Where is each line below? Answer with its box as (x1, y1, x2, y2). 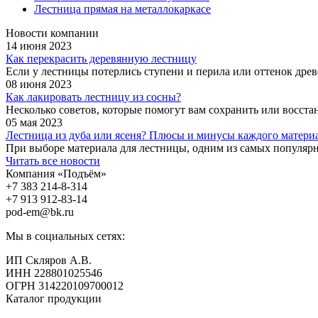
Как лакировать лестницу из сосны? (6, 90, 181, 103)
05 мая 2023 (6, 116, 62, 128)
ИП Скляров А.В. (6, 253, 92, 266)
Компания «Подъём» (6, 167, 106, 180)
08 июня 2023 (6, 77, 72, 90)
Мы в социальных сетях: (6, 229, 125, 242)
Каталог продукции (6, 292, 102, 305)
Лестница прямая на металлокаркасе (34, 2, 211, 15)
